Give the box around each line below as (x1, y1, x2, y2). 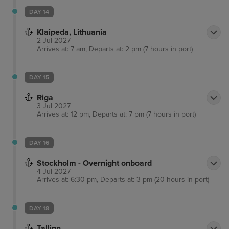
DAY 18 (29, 204, 49, 212)
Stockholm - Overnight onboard (37, 158, 152, 169)
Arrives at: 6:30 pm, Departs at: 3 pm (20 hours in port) (37, 175, 209, 185)
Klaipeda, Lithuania (37, 27, 107, 38)
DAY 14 (29, 8, 49, 16)
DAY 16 (29, 139, 49, 147)
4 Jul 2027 (37, 167, 71, 176)
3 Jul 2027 (37, 102, 71, 111)
